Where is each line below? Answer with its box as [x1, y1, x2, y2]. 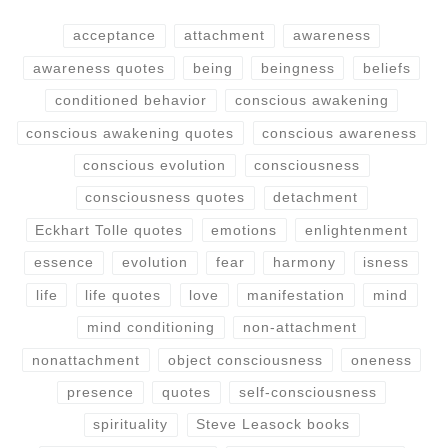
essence [34, 254, 95, 271]
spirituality [93, 416, 169, 433]
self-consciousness [238, 384, 377, 400]
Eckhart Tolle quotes [35, 221, 184, 238]
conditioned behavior [54, 92, 207, 109]
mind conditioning [86, 319, 215, 336]
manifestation [247, 286, 346, 303]
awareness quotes [33, 59, 166, 76]
